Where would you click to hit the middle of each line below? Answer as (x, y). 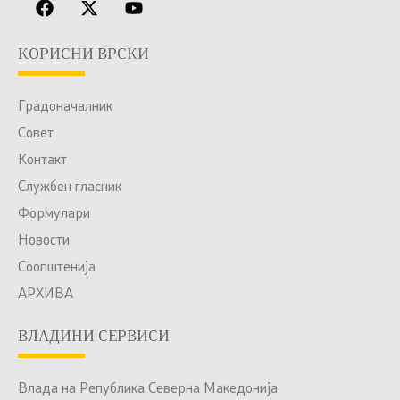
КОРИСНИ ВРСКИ (83, 55)
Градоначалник (65, 107)
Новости (44, 241)
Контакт (42, 160)
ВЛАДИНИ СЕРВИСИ (94, 337)
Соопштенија (57, 267)
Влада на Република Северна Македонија (148, 389)
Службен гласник (70, 187)
